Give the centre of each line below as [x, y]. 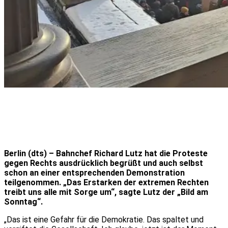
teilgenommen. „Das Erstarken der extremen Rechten [106, 182]
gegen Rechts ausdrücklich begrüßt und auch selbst [104, 163]
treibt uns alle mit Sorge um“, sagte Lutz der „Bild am [106, 192]
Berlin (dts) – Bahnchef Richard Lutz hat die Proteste [106, 153]
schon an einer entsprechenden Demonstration [94, 173]
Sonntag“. [23, 202]
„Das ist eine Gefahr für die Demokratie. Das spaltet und [104, 219]
